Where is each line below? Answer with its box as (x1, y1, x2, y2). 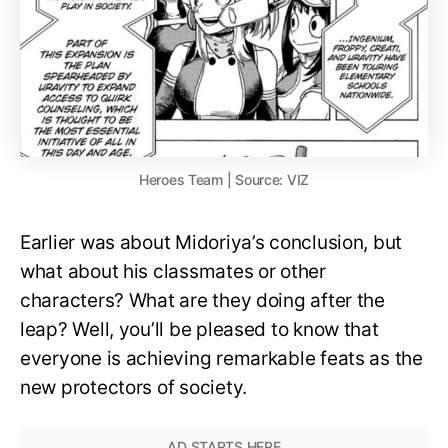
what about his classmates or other (20, 259, 326, 283)
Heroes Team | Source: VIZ (138, 170, 310, 188)
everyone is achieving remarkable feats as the (20, 346, 423, 370)
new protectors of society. (20, 375, 252, 399)
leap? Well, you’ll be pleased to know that (20, 317, 379, 341)
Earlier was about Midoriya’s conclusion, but (20, 230, 403, 254)
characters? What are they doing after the (20, 288, 385, 312)
